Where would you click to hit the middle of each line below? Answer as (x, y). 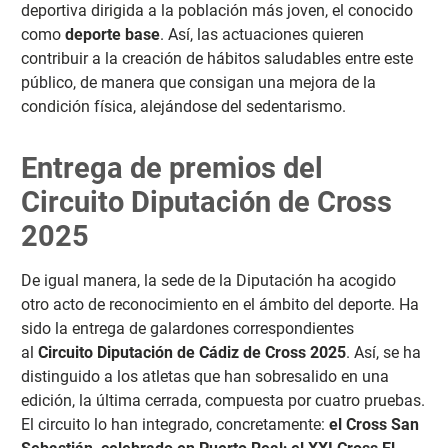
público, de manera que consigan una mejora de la (198, 82)
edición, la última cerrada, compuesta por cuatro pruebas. (222, 400)
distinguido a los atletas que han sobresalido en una (204, 376)
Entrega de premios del (171, 167)
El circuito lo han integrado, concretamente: (174, 424)
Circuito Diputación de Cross (206, 201)
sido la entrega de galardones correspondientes (187, 328)
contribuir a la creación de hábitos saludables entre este (216, 58)
